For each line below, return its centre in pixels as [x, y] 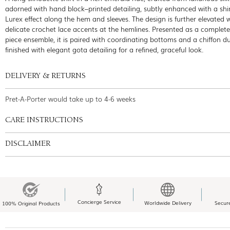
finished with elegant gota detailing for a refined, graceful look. [104, 49]
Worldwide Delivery [168, 202]
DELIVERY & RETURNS [45, 76]
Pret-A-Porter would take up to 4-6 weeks [70, 99]
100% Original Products [31, 203]
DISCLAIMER [28, 144]
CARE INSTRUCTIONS [44, 120]
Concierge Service [99, 202]
